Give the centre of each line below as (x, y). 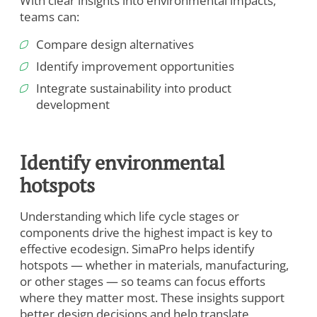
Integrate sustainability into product (134, 88)
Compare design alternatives (115, 44)
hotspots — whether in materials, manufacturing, (154, 265)
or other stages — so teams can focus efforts (143, 281)
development (73, 104)
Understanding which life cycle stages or (129, 216)
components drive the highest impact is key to (146, 232)
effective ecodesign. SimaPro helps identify (137, 248)
